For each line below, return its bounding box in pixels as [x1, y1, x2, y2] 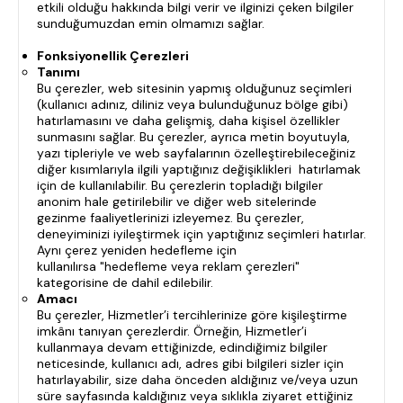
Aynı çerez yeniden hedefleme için [37, 242, 237, 258]
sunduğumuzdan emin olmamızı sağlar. [37, 15, 264, 31]
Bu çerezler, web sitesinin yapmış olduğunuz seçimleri [37, 80, 352, 96]
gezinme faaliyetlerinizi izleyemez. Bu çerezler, [37, 210, 304, 226]
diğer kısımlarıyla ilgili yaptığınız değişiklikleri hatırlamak [37, 161, 361, 177]
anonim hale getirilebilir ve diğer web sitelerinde [37, 193, 317, 210]
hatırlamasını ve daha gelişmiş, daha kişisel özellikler [37, 112, 340, 129]
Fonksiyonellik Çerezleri [37, 48, 189, 64]
